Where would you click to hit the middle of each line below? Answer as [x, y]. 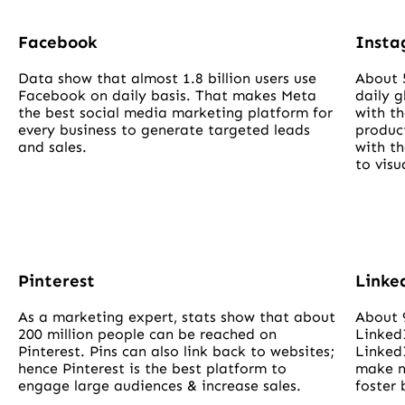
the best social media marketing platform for [175, 112]
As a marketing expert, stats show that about [177, 317]
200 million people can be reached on [147, 334]
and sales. [52, 146]
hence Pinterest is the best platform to [152, 369]
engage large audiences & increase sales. [160, 386]
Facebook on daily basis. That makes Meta [167, 95]
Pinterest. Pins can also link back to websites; [177, 352]
